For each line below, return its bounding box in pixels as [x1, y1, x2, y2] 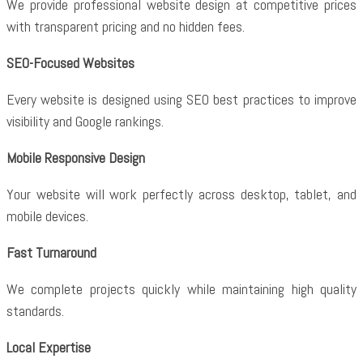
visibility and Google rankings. [6, 112, 164, 130]
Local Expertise [6, 338, 91, 357]
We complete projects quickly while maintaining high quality [6, 280, 357, 298]
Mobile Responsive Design [6, 148, 145, 167]
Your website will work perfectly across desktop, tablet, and [6, 185, 357, 203]
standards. [6, 301, 64, 320]
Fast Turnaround [6, 243, 96, 262]
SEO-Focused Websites [6, 53, 135, 72]
